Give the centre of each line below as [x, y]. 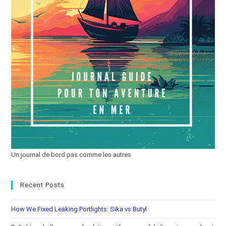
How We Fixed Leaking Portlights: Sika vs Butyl [79, 209]
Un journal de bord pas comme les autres [71, 155]
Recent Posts [43, 185]
